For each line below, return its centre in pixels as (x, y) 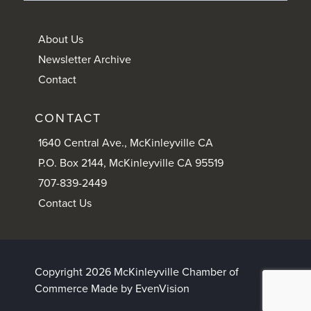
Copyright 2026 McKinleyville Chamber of (137, 272)
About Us (61, 40)
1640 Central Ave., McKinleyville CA (126, 143)
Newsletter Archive (85, 60)
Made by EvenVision (140, 289)
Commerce (63, 289)
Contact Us (65, 204)
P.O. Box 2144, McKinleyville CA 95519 (131, 163)
